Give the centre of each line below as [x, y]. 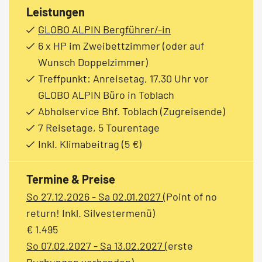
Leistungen [56, 11]
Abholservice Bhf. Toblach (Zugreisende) [132, 111]
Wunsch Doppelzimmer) [93, 62]
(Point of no [190, 196]
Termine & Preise [71, 179]
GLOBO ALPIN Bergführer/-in [104, 29]
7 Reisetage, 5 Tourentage [99, 127]
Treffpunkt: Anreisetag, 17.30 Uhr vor [123, 78]
